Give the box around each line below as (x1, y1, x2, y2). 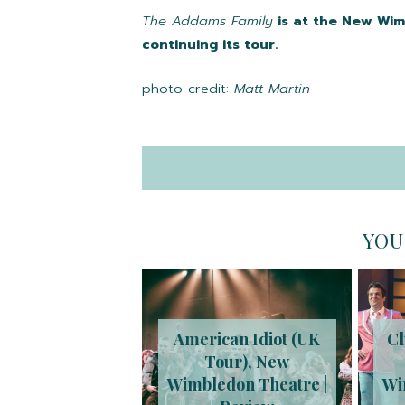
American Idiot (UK (174, 328, 320, 351)
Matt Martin (234, 79, 310, 99)
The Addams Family (142, 11, 273, 32)
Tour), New (204, 351, 289, 373)
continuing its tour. (142, 34, 278, 55)
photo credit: (142, 79, 234, 99)
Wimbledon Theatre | (166, 373, 327, 396)
